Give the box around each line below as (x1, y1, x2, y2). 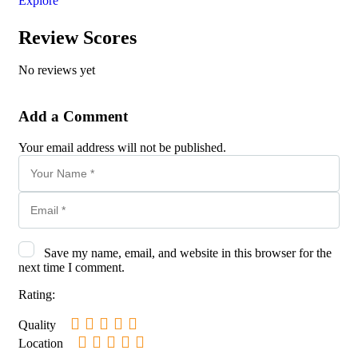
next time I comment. (18, 261, 125, 275)
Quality (18, 318, 56, 332)
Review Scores (18, 26, 137, 48)
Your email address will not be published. (18, 141, 226, 155)
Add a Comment (18, 108, 128, 125)
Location (18, 336, 63, 351)
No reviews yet (18, 62, 95, 77)
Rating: (18, 288, 55, 302)
